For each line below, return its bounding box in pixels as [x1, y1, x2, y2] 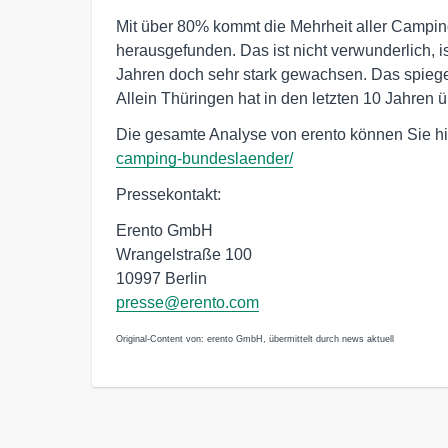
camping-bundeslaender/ [116, 150, 293, 167]
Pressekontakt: [116, 186, 221, 203]
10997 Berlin [116, 270, 207, 287]
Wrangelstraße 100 [116, 246, 252, 263]
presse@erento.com [116, 294, 259, 311]
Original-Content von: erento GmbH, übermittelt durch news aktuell [116, 334, 394, 344]
